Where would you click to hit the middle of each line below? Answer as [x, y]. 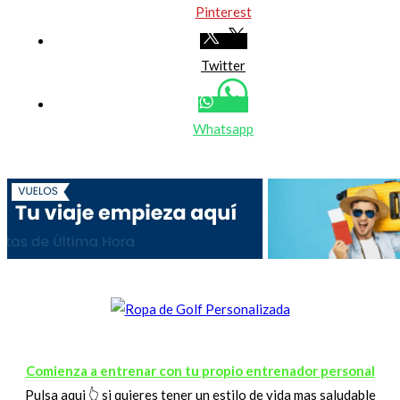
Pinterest [223, 12]
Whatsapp [223, 129]
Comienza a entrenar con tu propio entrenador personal [200, 371]
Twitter [223, 66]
